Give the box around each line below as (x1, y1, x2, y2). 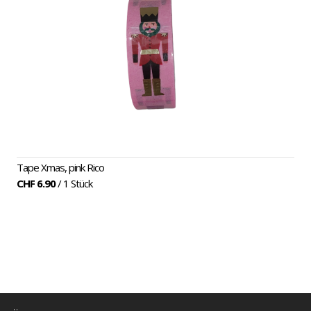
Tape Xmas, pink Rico (17, 160, 104, 174)
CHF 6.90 (17, 176, 56, 190)
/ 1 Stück (56, 176, 92, 190)
